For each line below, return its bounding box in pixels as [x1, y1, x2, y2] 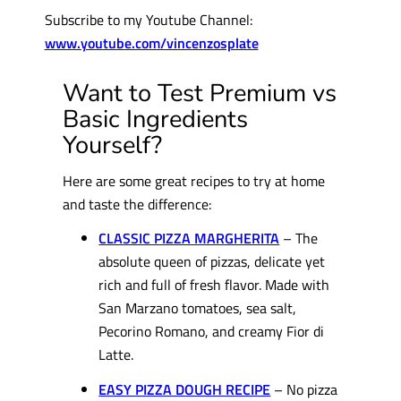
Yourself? [63, 127, 163, 162]
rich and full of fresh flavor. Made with [98, 273, 330, 296]
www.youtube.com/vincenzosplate [44, 31, 259, 55]
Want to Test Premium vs [63, 75, 337, 110]
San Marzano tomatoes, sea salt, [98, 296, 297, 320]
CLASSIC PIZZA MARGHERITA [98, 226, 280, 250]
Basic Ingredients [63, 101, 249, 136]
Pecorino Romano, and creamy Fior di [98, 320, 325, 343]
